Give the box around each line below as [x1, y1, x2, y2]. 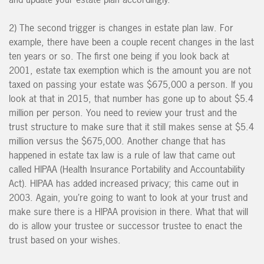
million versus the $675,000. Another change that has [9, 134, 226, 148]
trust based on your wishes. [9, 233, 121, 247]
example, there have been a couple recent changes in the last [9, 35, 254, 49]
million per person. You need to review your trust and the [9, 106, 237, 120]
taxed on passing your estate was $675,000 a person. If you [9, 78, 253, 91]
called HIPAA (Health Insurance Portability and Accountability [9, 163, 245, 176]
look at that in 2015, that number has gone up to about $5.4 [9, 92, 253, 105]
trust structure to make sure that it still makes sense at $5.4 [9, 120, 254, 134]
